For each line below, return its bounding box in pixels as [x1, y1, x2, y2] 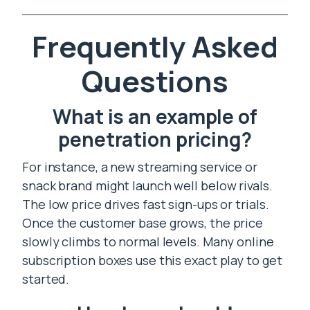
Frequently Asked [31, 26, 279, 66]
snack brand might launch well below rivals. [22, 177, 273, 194]
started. [22, 271, 70, 287]
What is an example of [53, 103, 257, 129]
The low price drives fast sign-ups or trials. [22, 196, 269, 212]
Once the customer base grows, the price [22, 215, 264, 231]
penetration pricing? [58, 126, 252, 152]
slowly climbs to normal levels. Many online [22, 233, 274, 250]
